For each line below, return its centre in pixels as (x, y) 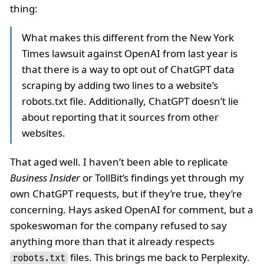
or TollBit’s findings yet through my (162, 178)
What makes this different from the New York (128, 38)
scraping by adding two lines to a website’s (120, 85)
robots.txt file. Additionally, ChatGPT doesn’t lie (130, 101)
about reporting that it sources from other (120, 117)
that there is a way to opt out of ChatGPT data (128, 70)
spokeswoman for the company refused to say (118, 226)
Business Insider (45, 178)
